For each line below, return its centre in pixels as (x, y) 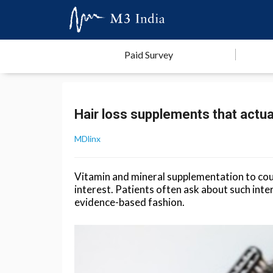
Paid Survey (149, 55)
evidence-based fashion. (129, 202)
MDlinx (87, 139)
